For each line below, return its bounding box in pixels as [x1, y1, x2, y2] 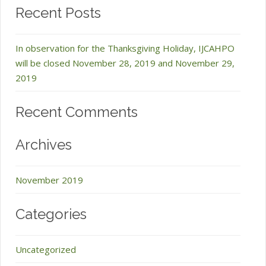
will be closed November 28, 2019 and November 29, [15, 57, 235, 69]
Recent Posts [15, 4, 101, 21]
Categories [15, 205, 87, 223]
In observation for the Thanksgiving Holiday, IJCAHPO [15, 42, 235, 54]
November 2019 [15, 174, 83, 186]
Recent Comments [15, 103, 138, 121]
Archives [15, 136, 72, 153]
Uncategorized [15, 243, 76, 255]
